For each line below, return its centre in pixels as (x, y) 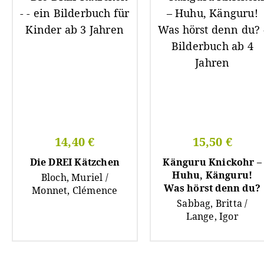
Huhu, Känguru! (212, 175)
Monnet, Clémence (75, 190)
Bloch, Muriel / (75, 177)
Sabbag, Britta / (212, 203)
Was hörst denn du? (212, 188)
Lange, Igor (212, 216)
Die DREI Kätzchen (75, 162)
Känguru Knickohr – (212, 162)
